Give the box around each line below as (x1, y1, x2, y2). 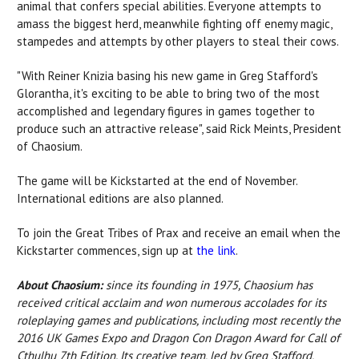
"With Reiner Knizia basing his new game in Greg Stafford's (17, 67, 318, 83)
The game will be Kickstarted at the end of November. (17, 172, 297, 188)
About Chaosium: (17, 276, 103, 292)
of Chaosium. (17, 138, 83, 154)
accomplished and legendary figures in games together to (17, 103, 315, 119)
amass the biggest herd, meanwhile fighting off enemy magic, (17, 15, 332, 31)
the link (196, 242, 236, 258)
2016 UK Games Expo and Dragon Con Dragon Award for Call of (17, 329, 340, 345)
